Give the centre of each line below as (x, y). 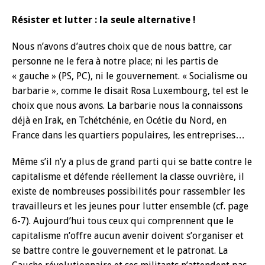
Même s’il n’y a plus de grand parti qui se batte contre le (132, 162)
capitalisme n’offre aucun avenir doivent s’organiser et (128, 236)
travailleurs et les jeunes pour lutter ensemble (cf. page (130, 206)
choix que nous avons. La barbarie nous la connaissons (127, 106)
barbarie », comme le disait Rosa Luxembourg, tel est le (130, 91)
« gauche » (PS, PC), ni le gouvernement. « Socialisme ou (130, 76)
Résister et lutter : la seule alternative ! (104, 20)
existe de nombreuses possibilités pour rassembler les (128, 191)
